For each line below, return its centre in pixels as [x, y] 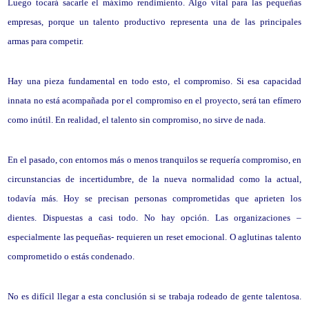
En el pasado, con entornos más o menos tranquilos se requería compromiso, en [154, 160]
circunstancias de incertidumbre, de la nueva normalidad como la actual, [154, 179]
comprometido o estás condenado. [71, 256]
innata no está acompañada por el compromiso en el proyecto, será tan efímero [154, 100]
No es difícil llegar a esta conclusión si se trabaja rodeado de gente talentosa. [154, 296]
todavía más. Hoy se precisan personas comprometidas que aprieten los [154, 198]
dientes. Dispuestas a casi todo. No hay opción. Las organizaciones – [154, 218]
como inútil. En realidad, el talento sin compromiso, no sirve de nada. [137, 120]
